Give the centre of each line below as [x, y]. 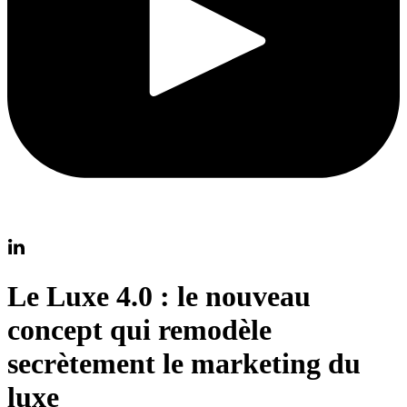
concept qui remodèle [139, 330]
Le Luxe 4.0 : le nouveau [159, 297]
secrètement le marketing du [184, 364]
